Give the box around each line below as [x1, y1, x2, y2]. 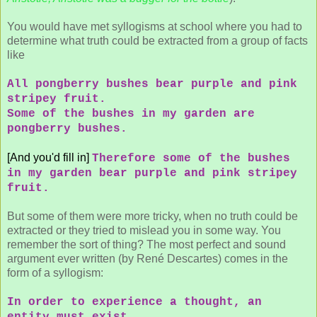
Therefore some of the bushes [92, 151, 290, 165]
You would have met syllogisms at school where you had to [7, 20, 302, 33]
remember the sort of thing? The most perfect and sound [7, 238, 286, 250]
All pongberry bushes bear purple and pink [7, 77, 297, 91]
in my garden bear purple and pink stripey [7, 166, 297, 180]
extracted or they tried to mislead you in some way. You [7, 224, 281, 236]
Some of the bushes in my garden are [7, 107, 255, 120]
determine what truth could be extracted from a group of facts [7, 34, 308, 47]
